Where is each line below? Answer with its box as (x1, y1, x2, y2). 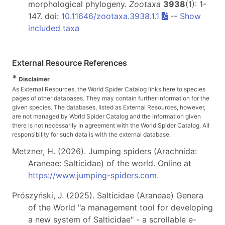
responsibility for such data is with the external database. (12, 131, 171, 139)
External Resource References (12, 58, 127, 68)
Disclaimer (17, 75, 50, 83)
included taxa (28, 23, 79, 34)
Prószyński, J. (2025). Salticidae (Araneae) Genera (12, 190, 203, 201)
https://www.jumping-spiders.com (28, 170, 157, 181)
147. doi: (28, 11, 61, 22)
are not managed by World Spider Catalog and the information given (12, 113, 201, 121)
